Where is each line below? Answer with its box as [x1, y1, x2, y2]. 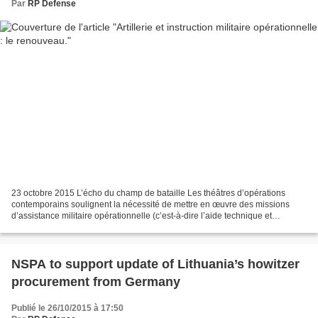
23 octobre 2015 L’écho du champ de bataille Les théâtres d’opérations [11, 188, 285, 199]
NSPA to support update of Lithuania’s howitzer [11, 257, 300, 272]
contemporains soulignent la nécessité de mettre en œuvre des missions [11, 199, 290, 210]
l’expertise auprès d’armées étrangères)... [11, 222, 172, 233]
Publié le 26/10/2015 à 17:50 [11, 303, 124, 314]
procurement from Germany [11, 275, 180, 290]
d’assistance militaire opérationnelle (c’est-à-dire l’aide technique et [11, 211, 272, 221]
